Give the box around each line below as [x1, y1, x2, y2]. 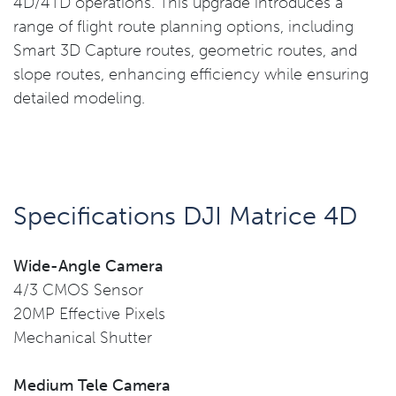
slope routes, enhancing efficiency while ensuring [13, 65, 369, 84]
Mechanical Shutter [13, 328, 152, 347]
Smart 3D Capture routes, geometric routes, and [13, 41, 357, 60]
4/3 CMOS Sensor [13, 280, 143, 300]
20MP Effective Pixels [13, 304, 165, 324]
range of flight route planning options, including [13, 17, 354, 36]
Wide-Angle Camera [13, 256, 164, 276]
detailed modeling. [13, 88, 145, 108]
